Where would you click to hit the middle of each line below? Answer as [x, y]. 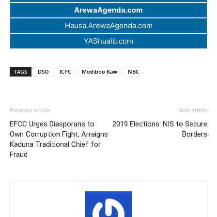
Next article [193, 111]
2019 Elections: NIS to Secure [160, 124]
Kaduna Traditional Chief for [55, 145]
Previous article [30, 111]
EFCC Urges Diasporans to [52, 124]
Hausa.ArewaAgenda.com [108, 26]
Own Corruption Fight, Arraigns [59, 134]
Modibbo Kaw [100, 72]
